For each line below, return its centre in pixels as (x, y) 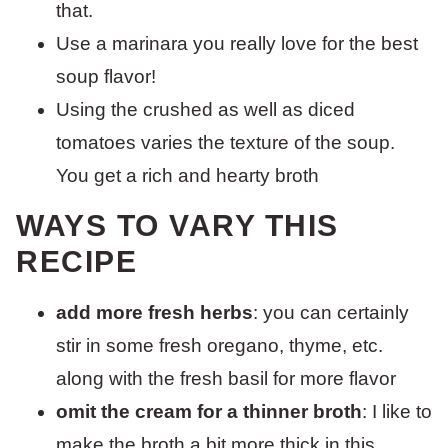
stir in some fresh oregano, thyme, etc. (219, 345)
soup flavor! (106, 76)
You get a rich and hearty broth (187, 175)
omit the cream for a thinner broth (209, 411)
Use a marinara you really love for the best (237, 43)
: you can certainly (331, 312)
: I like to (397, 411)
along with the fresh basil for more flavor (226, 378)
